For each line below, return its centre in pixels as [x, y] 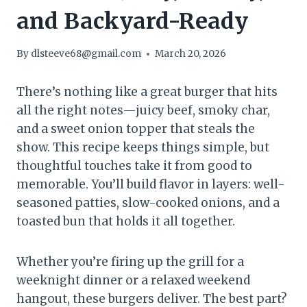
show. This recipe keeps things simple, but [143, 148]
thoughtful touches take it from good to [134, 166]
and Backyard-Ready [132, 21]
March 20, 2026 [191, 54]
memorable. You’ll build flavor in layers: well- [151, 185]
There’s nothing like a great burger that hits [147, 92]
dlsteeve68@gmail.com [86, 54]
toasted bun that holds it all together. [126, 222]
